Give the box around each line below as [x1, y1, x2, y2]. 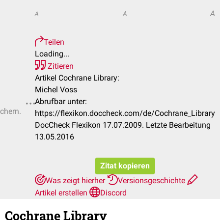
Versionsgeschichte [118, 176, 187, 185]
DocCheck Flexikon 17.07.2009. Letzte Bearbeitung [35, 120, 211, 130]
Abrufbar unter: [35, 97, 87, 106]
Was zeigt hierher [46, 176, 107, 185]
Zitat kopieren [100, 161, 150, 170]
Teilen [44, 37, 64, 47]
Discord [100, 188, 127, 197]
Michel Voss [35, 85, 77, 94]
